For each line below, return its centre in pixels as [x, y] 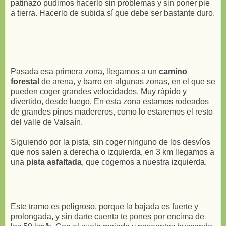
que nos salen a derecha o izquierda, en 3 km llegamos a [112, 152]
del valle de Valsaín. [47, 122]
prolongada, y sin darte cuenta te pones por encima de [107, 216]
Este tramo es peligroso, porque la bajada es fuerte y [104, 206]
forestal [25, 81]
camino [173, 71]
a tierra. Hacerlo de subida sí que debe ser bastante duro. [113, 13]
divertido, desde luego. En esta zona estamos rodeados [110, 101]
